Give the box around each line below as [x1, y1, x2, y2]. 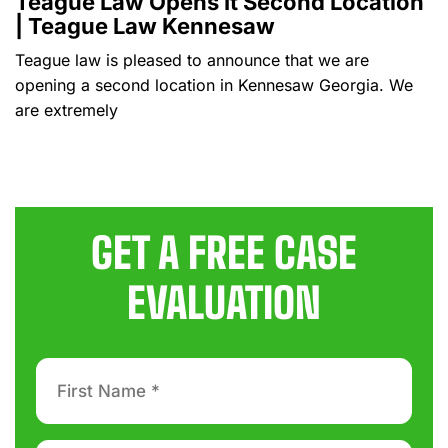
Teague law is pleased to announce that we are [15, 50, 369, 70]
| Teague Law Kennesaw [15, 13, 275, 39]
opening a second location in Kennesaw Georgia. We [15, 75, 413, 95]
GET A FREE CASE [91, 228, 357, 278]
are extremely [15, 100, 118, 120]
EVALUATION [127, 278, 321, 328]
